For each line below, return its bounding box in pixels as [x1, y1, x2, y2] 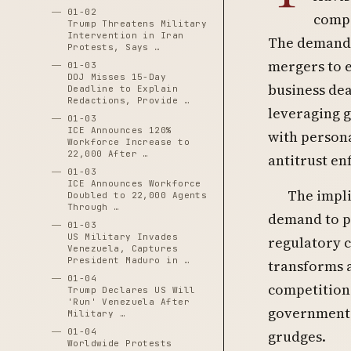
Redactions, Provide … [67, 95, 190, 106]
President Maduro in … [67, 255, 190, 266]
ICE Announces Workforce [67, 178, 201, 189]
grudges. [267, 327, 326, 347]
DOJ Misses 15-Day [67, 71, 167, 82]
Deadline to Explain [67, 83, 179, 94]
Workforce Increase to [67, 136, 190, 147]
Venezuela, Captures [67, 243, 179, 254]
